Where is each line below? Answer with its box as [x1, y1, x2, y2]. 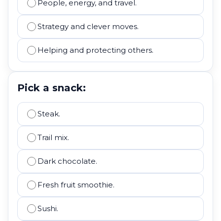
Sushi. [37, 204, 58, 213]
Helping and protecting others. [37, 45, 153, 55]
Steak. [37, 109, 60, 118]
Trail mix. [37, 133, 69, 142]
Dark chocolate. [37, 156, 97, 166]
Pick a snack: [17, 82, 86, 94]
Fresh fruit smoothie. [37, 180, 114, 189]
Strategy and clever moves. [37, 22, 139, 31]
